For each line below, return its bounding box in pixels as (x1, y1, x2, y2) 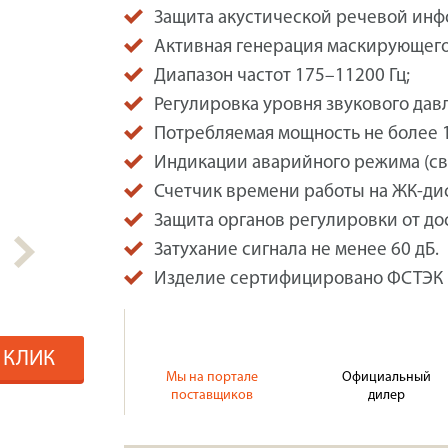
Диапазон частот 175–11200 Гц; (154, 67, 410, 86)
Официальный (342, 370, 432, 385)
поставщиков (171, 388, 254, 403)
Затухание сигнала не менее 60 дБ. (154, 241, 439, 260)
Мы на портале (166, 370, 259, 385)
